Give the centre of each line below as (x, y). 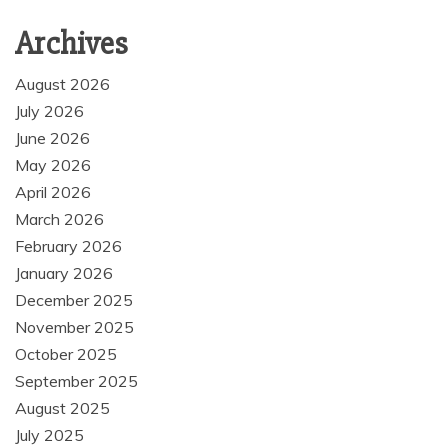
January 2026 (64, 273)
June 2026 (52, 138)
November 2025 (74, 327)
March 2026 (59, 219)
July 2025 (49, 435)
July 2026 (49, 111)
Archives (71, 44)
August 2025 (62, 408)
